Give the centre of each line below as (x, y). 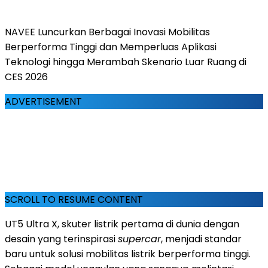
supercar (139, 239)
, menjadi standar (201, 239)
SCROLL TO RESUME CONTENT (74, 199)
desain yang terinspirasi (61, 239)
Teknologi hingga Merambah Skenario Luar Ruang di (126, 62)
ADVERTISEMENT (43, 101)
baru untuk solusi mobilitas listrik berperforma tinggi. (128, 254)
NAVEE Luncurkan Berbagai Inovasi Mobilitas (107, 32)
